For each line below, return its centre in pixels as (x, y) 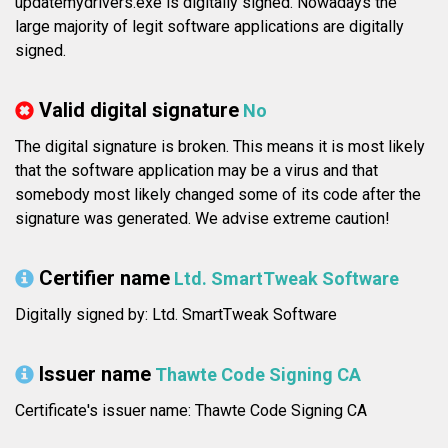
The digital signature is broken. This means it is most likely (220, 147)
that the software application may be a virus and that (196, 171)
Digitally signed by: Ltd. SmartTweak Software (176, 315)
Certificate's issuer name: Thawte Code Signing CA (191, 411)
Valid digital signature (139, 110)
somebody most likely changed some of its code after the (218, 195)
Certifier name (104, 278)
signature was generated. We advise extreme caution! (202, 219)
